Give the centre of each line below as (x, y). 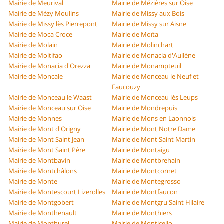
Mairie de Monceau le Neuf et (155, 77)
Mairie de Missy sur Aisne (149, 24)
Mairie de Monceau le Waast (50, 98)
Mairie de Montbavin (40, 161)
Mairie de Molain (33, 45)
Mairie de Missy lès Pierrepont (53, 24)
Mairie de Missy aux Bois (148, 14)
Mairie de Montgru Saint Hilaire (158, 203)
